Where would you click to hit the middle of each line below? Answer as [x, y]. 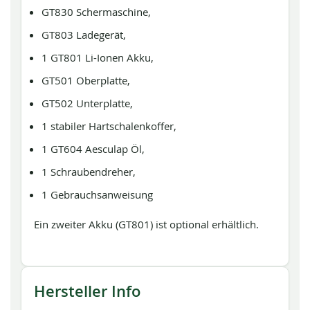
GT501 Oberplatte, [86, 80]
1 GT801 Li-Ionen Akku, [98, 57]
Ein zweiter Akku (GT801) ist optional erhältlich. [146, 224]
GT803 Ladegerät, [84, 35]
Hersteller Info [87, 291]
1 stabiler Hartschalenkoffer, [109, 126]
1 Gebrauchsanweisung [98, 194]
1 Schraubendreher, [89, 172]
